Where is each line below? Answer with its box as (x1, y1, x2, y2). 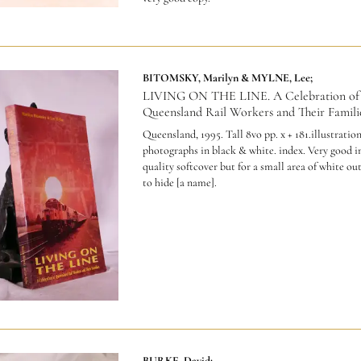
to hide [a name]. (142, 176, 217, 190)
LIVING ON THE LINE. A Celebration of (142, 88, 359, 105)
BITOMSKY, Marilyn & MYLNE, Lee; (142, 71, 313, 85)
